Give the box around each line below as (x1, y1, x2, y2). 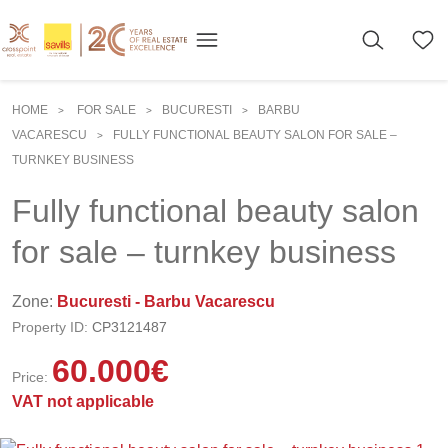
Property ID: (12, 319, 88, 335)
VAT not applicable (12, 393, 154, 410)
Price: (12, 369, 48, 385)
